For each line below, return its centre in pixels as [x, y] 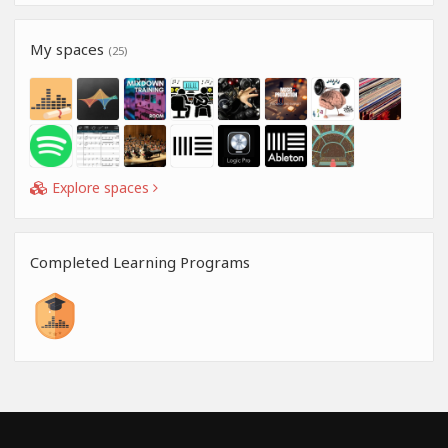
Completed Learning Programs [140, 261]
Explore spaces [100, 187]
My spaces [69, 48]
